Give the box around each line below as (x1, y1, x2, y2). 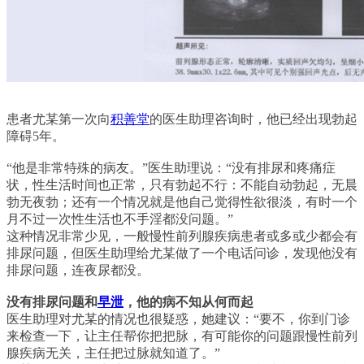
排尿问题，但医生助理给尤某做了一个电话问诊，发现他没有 (6, 246, 357, 260)
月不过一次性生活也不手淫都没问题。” (6, 212, 233, 226)
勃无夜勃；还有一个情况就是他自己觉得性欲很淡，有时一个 (6, 195, 357, 209)
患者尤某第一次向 (6, 112, 110, 126)
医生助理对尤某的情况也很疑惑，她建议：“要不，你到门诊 (6, 312, 350, 326)
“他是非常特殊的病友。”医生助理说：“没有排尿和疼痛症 (6, 161, 336, 175)
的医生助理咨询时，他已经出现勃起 (149, 112, 357, 126)
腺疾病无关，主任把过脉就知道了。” (6, 346, 220, 360)
